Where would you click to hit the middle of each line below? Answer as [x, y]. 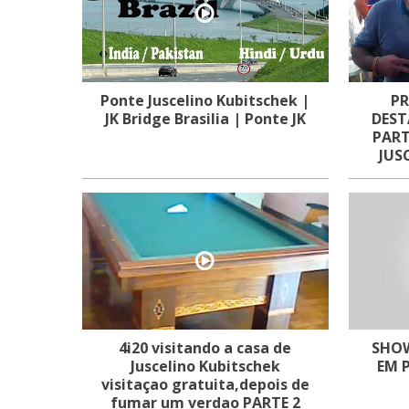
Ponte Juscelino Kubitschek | [205, 100]
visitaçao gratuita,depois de [205, 384]
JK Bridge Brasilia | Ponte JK [205, 119]
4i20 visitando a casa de [205, 348]
